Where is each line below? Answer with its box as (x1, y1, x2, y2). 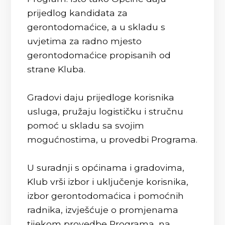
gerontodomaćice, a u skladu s (27, 22, 166, 32)
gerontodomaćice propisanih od (27, 50, 171, 60)
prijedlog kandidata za (27, 8, 128, 18)
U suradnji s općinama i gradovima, (27, 162, 185, 173)
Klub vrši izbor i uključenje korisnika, (27, 176, 189, 187)
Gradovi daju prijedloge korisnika (27, 92, 175, 102)
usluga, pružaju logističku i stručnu (27, 106, 184, 117)
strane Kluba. (27, 64, 86, 74)
